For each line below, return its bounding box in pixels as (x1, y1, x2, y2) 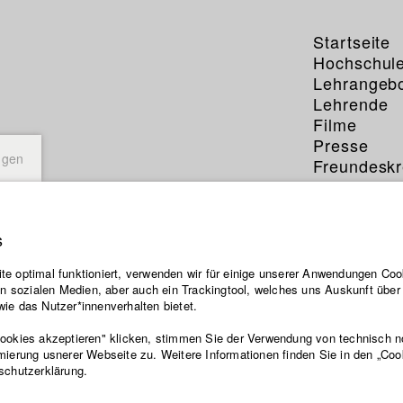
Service (313, 175, 374, 198)
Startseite (313, 30, 391, 53)
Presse (313, 133, 369, 157)
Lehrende (313, 92, 389, 115)
